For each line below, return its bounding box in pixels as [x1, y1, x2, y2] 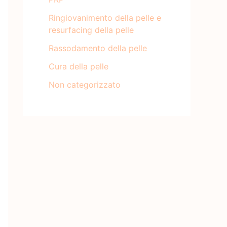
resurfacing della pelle [49, 24, 134, 35]
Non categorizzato [49, 79, 121, 90]
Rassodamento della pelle [49, 43, 147, 53]
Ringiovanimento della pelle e [49, 12, 161, 23]
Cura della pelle [49, 61, 108, 71]
